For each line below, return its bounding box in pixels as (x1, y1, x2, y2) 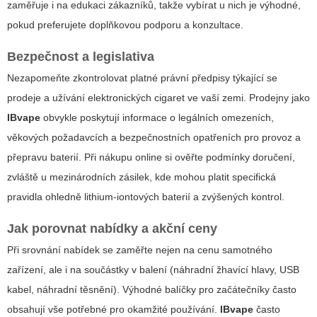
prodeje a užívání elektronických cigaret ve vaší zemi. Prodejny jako (7, 91, 310, 103)
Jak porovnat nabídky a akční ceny (7, 221, 217, 236)
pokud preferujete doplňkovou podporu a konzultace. (7, 18, 243, 30)
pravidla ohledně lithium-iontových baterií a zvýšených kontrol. (7, 190, 284, 202)
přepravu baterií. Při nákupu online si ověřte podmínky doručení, (7, 151, 295, 163)
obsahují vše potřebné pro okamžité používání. (7, 303, 220, 315)
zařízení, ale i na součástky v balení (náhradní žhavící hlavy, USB (7, 263, 299, 275)
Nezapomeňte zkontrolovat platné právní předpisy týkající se (7, 71, 277, 83)
